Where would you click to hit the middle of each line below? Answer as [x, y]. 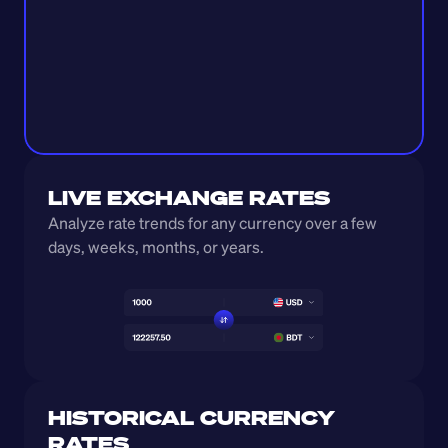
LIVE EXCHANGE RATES [189, 197]
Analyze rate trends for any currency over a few [212, 223]
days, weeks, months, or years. [157, 247]
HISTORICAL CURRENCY [191, 417]
